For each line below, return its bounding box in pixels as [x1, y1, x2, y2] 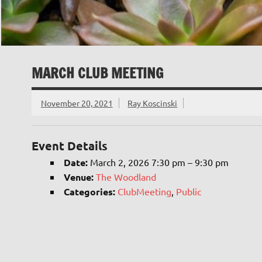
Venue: [63, 170, 94, 183]
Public [175, 185, 201, 197]
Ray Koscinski [127, 97, 178, 108]
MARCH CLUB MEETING [31, 63, 163, 84]
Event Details [31, 137, 108, 153]
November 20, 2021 [40, 97, 113, 108]
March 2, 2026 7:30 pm [89, 156, 185, 168]
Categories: [63, 185, 115, 198]
